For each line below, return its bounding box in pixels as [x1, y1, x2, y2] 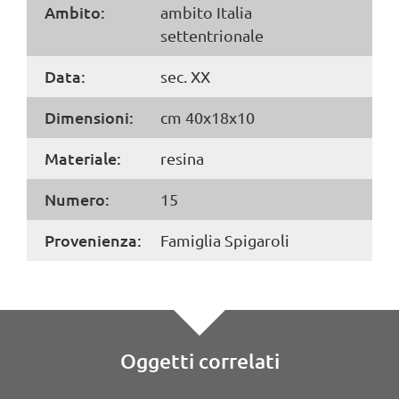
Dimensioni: [45, 107, 134, 128]
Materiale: [45, 148, 121, 169]
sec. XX [160, 67, 211, 86]
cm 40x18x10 [160, 108, 256, 127]
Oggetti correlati [119, 348, 280, 374]
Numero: [45, 189, 110, 210]
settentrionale [160, 26, 265, 45]
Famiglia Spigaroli [160, 231, 290, 250]
